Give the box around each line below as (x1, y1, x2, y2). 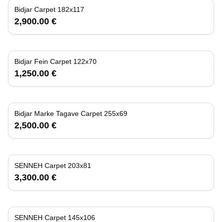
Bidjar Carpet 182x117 (57, 5, 84, 13)
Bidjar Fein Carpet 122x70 (73, 57, 97, 65)
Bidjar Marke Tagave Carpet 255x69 (104, 109, 127, 117)
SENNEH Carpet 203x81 (68, 161, 91, 169)
